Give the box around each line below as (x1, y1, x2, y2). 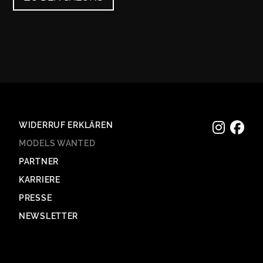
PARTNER (19, 156, 59, 167)
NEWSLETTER (19, 211, 79, 221)
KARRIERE (19, 174, 60, 185)
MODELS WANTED (19, 138, 96, 149)
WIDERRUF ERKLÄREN (19, 120, 113, 130)
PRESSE (19, 193, 52, 203)
